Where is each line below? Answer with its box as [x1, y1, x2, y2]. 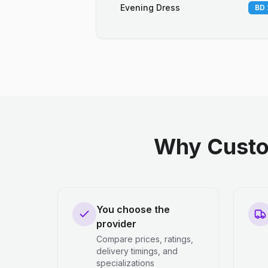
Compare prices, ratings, [96, 234, 193, 244]
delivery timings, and [96, 246, 178, 256]
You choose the [96, 203, 170, 215]
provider [96, 218, 136, 230]
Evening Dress [120, 2, 180, 13]
